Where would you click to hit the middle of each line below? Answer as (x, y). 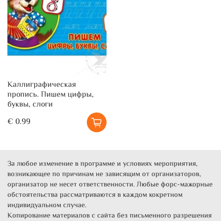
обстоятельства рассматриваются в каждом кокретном (95, 195)
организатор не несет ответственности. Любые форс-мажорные (110, 185)
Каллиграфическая (42, 85)
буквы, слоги (30, 105)
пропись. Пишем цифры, (51, 95)
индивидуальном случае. (48, 206)
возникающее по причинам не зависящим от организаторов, (104, 175)
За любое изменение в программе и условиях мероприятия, (102, 164)
